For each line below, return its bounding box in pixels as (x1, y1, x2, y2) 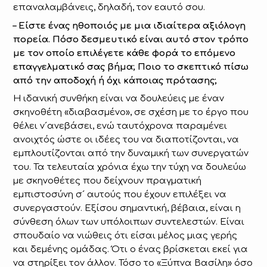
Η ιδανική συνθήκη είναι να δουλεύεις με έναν (13, 94, 225, 104)
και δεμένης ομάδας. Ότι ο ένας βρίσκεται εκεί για (13, 244, 249, 255)
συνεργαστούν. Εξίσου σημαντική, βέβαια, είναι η (13, 203, 241, 214)
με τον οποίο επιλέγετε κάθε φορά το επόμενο (13, 48, 236, 58)
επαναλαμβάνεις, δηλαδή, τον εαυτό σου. (13, 2, 206, 13)
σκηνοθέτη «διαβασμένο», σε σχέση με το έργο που (13, 107, 249, 118)
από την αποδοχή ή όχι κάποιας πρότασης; (13, 75, 218, 86)
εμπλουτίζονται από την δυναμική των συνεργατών (13, 148, 249, 159)
